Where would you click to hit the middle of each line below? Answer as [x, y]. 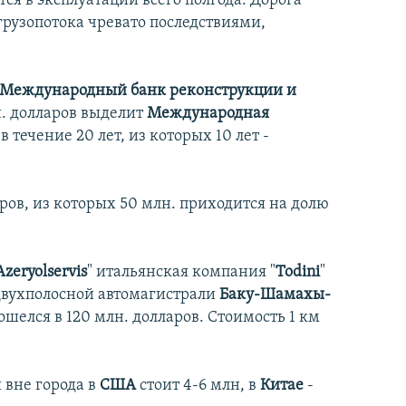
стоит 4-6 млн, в [200, 386]
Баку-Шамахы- [275, 295]
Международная [208, 114]
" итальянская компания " [181, 273]
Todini [298, 273]
